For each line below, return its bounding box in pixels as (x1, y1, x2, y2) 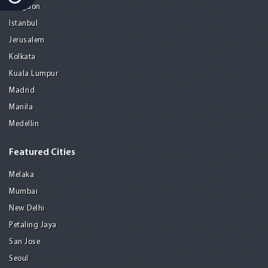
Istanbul (9, 19, 38, 28)
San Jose (9, 237, 40, 246)
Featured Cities (9, 147, 75, 157)
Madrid (9, 86, 35, 95)
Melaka (9, 170, 34, 179)
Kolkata (9, 53, 36, 61)
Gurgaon (9, 2, 41, 11)
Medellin (9, 120, 39, 128)
